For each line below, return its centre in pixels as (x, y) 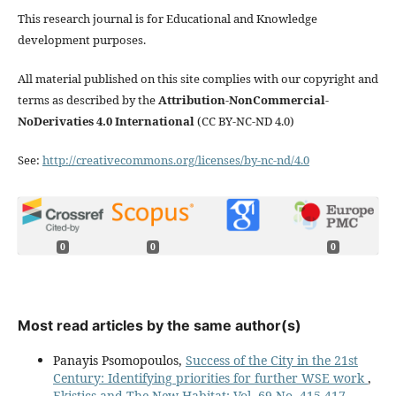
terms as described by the (88, 99)
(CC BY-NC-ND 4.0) (244, 121)
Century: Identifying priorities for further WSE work (210, 378)
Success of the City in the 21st (271, 361)
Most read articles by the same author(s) (159, 326)
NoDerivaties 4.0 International (106, 121)
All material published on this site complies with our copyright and (198, 78)
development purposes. (81, 39)
